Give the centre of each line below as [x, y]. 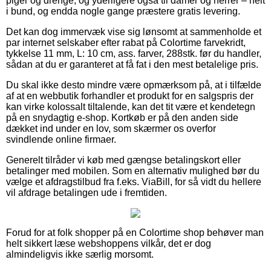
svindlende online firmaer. [61, 139]
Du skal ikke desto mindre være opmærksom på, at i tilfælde [134, 85]
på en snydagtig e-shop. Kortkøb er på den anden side [122, 117]
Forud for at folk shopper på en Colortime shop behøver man [135, 232]
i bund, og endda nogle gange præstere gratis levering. [123, 11]
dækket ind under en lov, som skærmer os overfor [111, 128]
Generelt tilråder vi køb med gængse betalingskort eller [123, 160]
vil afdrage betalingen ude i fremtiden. [87, 192]
